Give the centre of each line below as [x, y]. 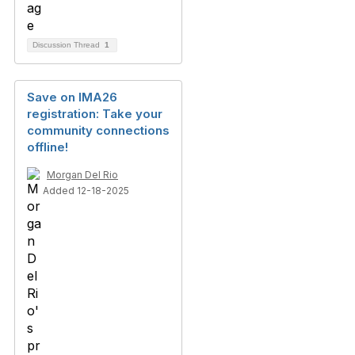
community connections [98, 130]
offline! [48, 147]
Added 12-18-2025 [86, 191]
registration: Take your [95, 114]
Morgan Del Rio [82, 175]
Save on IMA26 [72, 97]
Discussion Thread [67, 45]
